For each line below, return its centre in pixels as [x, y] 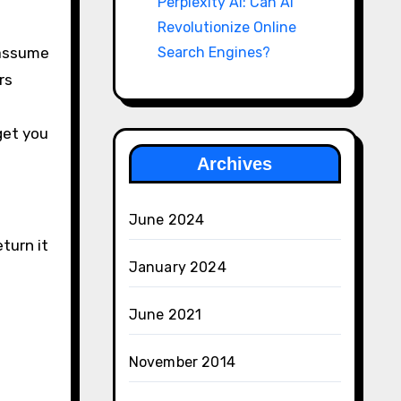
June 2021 [165, 314]
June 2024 [166, 219]
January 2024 [177, 267]
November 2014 [182, 362]
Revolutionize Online [226, 27]
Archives [235, 163]
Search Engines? [213, 52]
